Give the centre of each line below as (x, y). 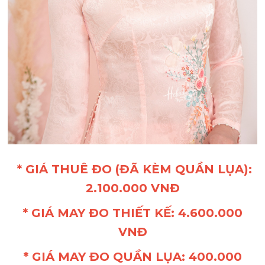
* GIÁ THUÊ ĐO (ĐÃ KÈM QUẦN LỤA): (132, 169)
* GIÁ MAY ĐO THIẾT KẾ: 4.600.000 (132, 213)
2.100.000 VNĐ (132, 188)
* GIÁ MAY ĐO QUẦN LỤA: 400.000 (132, 256)
